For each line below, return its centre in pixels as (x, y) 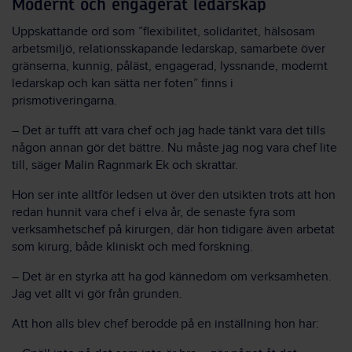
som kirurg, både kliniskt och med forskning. (132, 247)
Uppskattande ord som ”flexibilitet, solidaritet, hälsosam (163, 31)
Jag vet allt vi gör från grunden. (97, 294)
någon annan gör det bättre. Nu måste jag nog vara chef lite (174, 148)
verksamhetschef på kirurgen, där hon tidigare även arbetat (173, 229)
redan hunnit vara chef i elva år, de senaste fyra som (154, 212)
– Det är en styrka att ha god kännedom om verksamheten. (172, 277)
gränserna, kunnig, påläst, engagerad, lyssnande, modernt (170, 66)
